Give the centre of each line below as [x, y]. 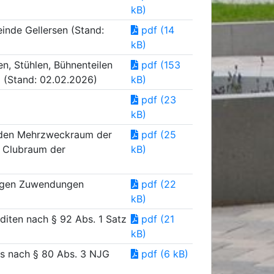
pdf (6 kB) [163, 254]
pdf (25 [157, 135]
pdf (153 [159, 65]
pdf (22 [157, 184]
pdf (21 [156, 219]
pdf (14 [156, 30]
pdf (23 [157, 100]
